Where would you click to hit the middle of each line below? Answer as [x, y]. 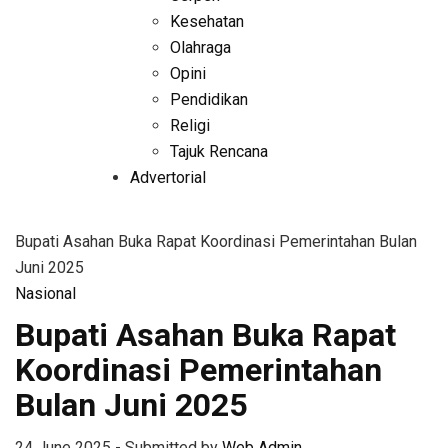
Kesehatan [206, 21]
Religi [189, 125]
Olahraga [200, 47]
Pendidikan [208, 99]
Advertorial [167, 177]
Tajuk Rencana [218, 151]
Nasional [45, 293]
